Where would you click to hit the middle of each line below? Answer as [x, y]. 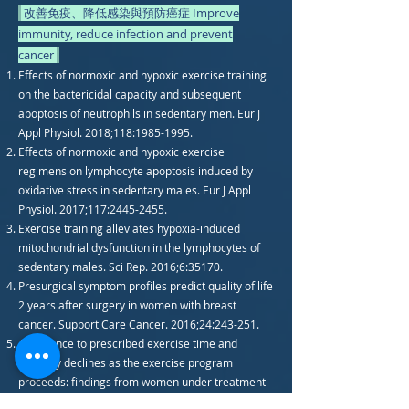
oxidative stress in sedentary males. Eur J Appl [135, 190]
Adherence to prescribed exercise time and [128, 343]
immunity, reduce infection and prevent [126, 34]
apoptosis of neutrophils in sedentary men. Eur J [139, 113]
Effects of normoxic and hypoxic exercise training [142, 75]
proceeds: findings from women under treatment [142, 382]
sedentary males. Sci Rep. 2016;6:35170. [121, 267]
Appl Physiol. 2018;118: [77, 132]
